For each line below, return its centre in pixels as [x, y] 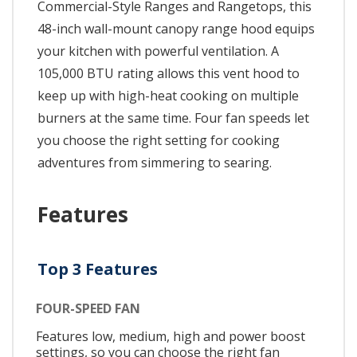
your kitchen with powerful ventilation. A [158, 51]
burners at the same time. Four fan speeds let [173, 118]
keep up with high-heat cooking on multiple [168, 96]
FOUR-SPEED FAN [88, 308]
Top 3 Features [98, 269]
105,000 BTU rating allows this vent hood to [169, 74]
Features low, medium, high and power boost [171, 336]
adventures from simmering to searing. [155, 163]
